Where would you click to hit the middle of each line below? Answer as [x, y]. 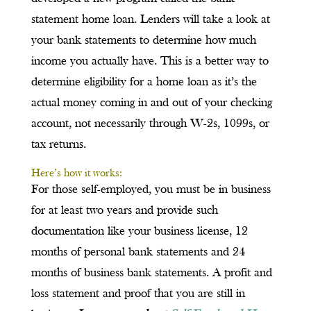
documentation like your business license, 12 [139, 232]
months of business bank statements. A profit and [151, 274]
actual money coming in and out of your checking [151, 103]
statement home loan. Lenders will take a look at [150, 20]
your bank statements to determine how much [143, 41]
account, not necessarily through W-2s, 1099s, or [150, 124]
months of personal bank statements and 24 [138, 253]
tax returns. [58, 145]
